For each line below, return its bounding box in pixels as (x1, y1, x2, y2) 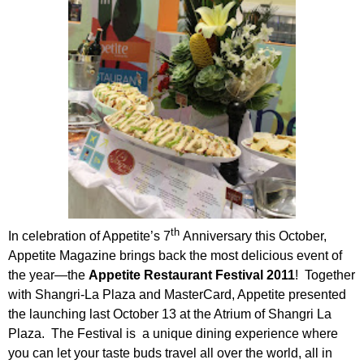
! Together (295, 268, 355, 283)
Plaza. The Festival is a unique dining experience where (8, 327, 338, 341)
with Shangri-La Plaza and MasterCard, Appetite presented (8, 288, 346, 302)
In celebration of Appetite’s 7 (8, 229, 171, 244)
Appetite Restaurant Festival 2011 (89, 268, 295, 283)
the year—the (8, 268, 89, 283)
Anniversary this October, (180, 229, 327, 244)
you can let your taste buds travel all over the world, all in (8, 346, 332, 361)
